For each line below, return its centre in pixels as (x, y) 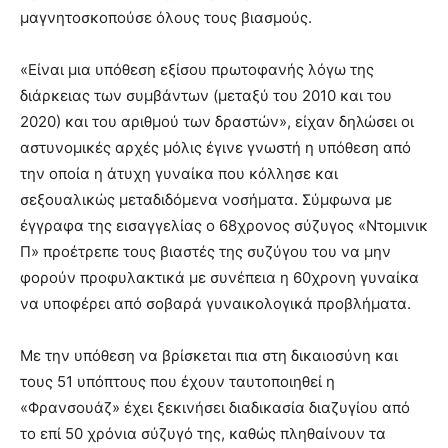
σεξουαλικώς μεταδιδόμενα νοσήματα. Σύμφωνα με (206, 200)
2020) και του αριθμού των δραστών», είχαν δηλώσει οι (217, 122)
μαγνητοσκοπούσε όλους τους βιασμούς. (166, 18)
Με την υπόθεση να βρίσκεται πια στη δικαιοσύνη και (209, 356)
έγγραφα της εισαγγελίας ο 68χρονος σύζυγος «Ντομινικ (224, 226)
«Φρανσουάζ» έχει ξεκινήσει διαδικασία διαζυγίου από (215, 408)
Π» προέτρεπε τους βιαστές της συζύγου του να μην (205, 252)
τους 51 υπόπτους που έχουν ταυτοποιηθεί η (177, 382)
